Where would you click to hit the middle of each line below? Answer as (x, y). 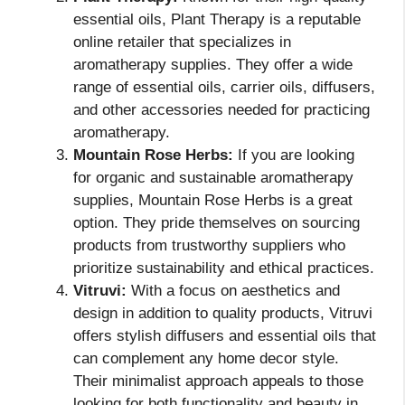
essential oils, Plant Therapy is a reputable (217, 20)
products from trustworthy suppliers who (209, 246)
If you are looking (294, 155)
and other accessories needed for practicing (221, 110)
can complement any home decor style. (206, 359)
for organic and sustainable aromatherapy (213, 178)
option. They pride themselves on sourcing (217, 223)
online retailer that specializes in (182, 42)
